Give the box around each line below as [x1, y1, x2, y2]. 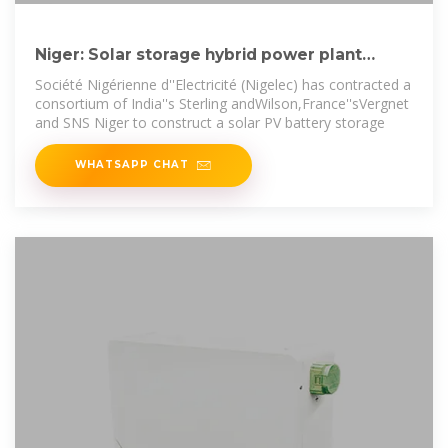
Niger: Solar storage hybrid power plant [35, 45, 362, 65]
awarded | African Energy [35, 66, 244, 86]
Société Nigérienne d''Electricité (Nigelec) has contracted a [35, 75, 411, 95]
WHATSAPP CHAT [75, 158, 189, 171]
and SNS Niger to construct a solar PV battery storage [35, 113, 385, 133]
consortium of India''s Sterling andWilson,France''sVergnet [35, 94, 409, 114]
